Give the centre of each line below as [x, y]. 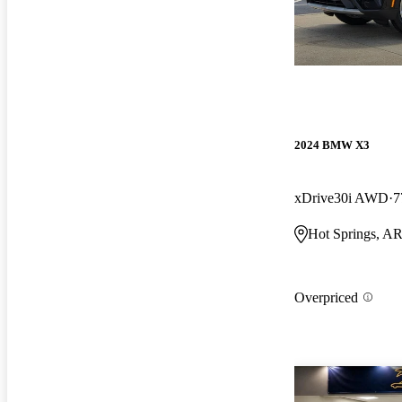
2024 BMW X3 [332, 144]
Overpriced [326, 297]
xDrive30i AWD [341, 197]
